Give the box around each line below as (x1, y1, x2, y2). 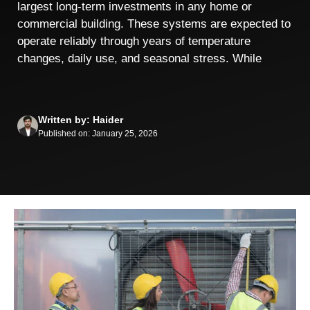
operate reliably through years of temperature (17, 35, 250, 48)
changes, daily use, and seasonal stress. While (17, 52, 262, 65)
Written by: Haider (38, 113, 123, 125)
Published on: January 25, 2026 (38, 128, 158, 138)
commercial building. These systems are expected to (17, 17, 291, 30)
